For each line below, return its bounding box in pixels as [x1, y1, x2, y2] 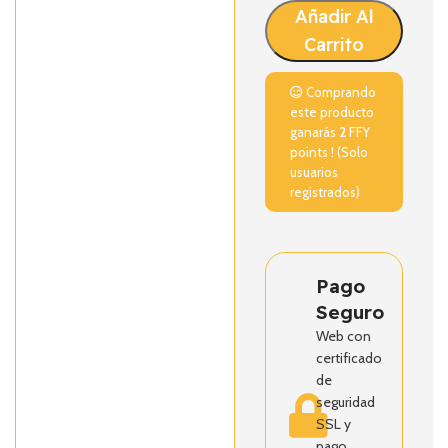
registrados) [290, 184, 361, 200]
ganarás [290, 124, 340, 140]
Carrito [304, 33, 365, 56]
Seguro [316, 300, 385, 324]
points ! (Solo [290, 144, 369, 160]
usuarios [290, 164, 339, 180]
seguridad [316, 393, 376, 411]
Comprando [303, 84, 377, 100]
